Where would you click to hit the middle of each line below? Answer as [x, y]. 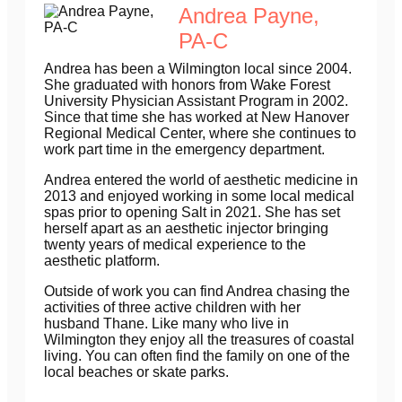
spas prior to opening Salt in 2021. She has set [192, 213]
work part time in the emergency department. [184, 150]
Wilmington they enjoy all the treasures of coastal [199, 340]
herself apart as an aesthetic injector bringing [186, 229]
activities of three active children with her [172, 308]
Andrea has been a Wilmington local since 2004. [198, 69]
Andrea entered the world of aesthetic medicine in [201, 180]
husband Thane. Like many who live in [166, 324]
